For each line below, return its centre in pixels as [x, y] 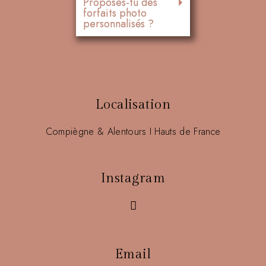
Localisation [133, 104]
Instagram [133, 178]
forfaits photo [115, 13]
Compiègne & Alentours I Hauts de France [133, 132]
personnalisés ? [118, 24]
